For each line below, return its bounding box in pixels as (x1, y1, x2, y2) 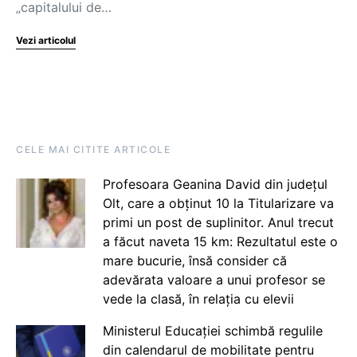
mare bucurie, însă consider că (102, 253, 287, 269)
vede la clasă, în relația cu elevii (102, 291, 294, 307)
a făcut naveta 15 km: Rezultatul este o (102, 233, 338, 249)
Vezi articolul (16, 34, 76, 46)
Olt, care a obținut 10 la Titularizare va (102, 195, 334, 211)
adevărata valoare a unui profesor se (102, 272, 325, 288)
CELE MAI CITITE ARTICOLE (16, 143, 171, 155)
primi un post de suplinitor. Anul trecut (102, 214, 334, 230)
